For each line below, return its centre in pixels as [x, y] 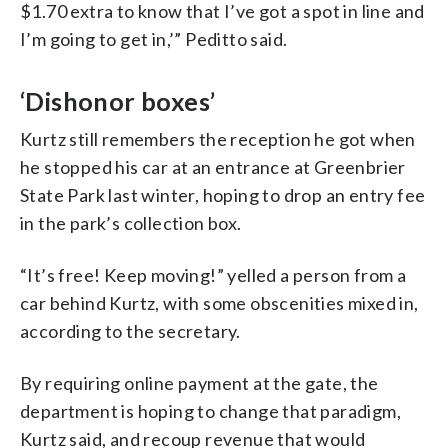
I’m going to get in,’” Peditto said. [154, 38]
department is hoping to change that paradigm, [210, 410]
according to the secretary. [130, 330]
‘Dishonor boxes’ [118, 100]
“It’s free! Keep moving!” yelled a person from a [213, 274]
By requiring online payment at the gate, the [199, 382]
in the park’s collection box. [131, 222]
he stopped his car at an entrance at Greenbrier [213, 166]
